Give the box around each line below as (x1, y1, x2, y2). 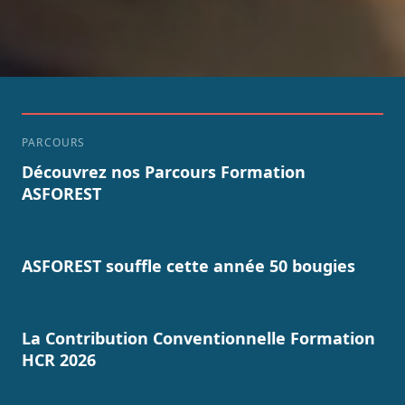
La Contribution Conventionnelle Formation (22, 326, 375, 349)
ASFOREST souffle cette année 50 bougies (22, 254, 355, 277)
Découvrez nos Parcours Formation (22, 160, 306, 183)
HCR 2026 (22, 348, 96, 371)
